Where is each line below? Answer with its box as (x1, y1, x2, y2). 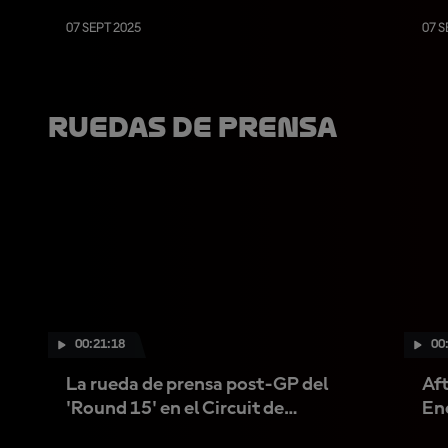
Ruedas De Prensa (48, 112, 337, 143)
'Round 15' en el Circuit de (66, 398, 284, 419)
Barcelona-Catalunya (66, 422, 248, 443)
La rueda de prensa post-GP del (66, 374, 328, 395)
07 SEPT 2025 (66, 21, 141, 35)
